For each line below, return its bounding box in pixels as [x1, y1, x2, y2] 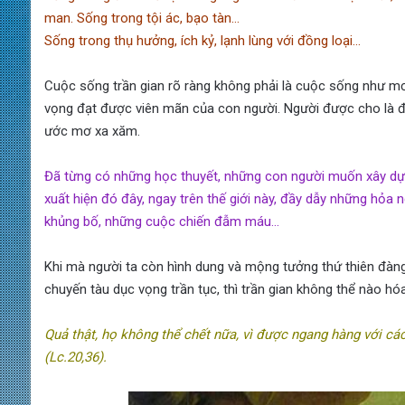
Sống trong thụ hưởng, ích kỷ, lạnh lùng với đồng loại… [43, 33, 361, 50]
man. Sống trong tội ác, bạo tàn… [43, 10, 240, 27]
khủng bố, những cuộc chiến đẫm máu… [43, 213, 279, 231]
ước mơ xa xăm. [43, 123, 140, 140]
